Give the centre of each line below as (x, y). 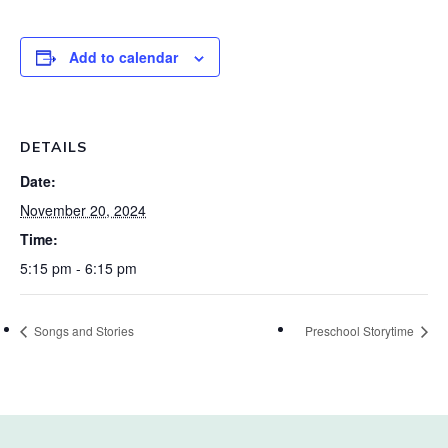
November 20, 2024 (83, 210)
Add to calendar (123, 57)
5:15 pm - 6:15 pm (78, 268)
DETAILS (53, 147)
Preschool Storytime (361, 330)
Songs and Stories (82, 330)
